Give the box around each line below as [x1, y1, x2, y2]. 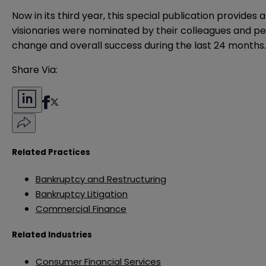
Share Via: [12, 63, 58, 77]
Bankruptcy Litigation [36, 187, 128, 200]
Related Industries [12, 229, 92, 241]
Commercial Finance [36, 202, 126, 215]
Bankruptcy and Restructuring [36, 172, 166, 185]
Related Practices [12, 146, 90, 158]
